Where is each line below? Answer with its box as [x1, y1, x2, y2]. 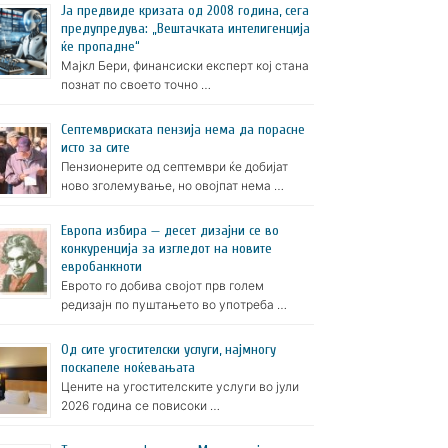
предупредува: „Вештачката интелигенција [61, 20, 310, 38]
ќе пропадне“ [61, 38, 140, 56]
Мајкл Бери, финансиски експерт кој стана [61, 58, 309, 74]
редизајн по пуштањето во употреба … [61, 297, 287, 313]
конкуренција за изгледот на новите [61, 240, 272, 258]
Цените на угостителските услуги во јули [61, 379, 299, 395]
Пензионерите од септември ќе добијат [61, 159, 288, 175]
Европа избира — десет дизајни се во [61, 222, 279, 240]
